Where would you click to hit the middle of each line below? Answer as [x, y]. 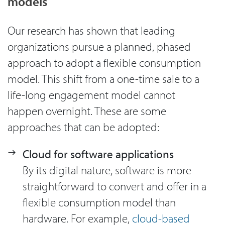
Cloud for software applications [98, 154]
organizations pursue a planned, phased [99, 46]
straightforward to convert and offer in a [115, 186]
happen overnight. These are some [87, 110]
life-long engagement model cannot [91, 94]
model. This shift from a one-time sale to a [103, 78]
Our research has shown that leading [91, 30]
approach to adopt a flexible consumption [104, 62]
